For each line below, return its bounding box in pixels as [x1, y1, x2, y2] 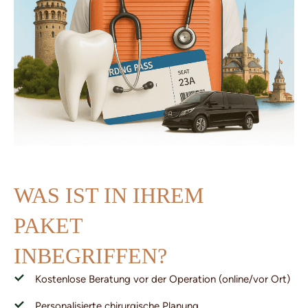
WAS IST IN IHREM [14, 182, 203, 208]
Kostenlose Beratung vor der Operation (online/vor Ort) [35, 272, 290, 285]
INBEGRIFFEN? [14, 243, 167, 268]
